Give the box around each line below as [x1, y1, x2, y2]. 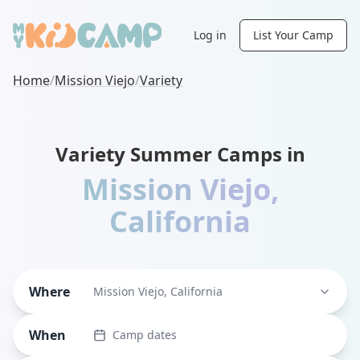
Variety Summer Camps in [55, 141, 305, 167]
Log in [194, 27, 227, 43]
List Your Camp [253, 27, 333, 43]
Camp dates [112, 327, 177, 343]
